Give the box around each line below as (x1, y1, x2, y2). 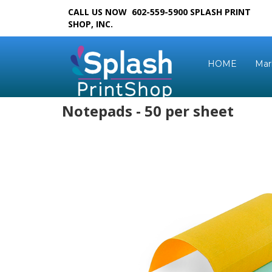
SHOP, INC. (68, 18, 113, 30)
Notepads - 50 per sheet (62, 101, 234, 121)
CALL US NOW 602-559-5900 (68, 6, 190, 18)
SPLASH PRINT (190, 6, 251, 18)
